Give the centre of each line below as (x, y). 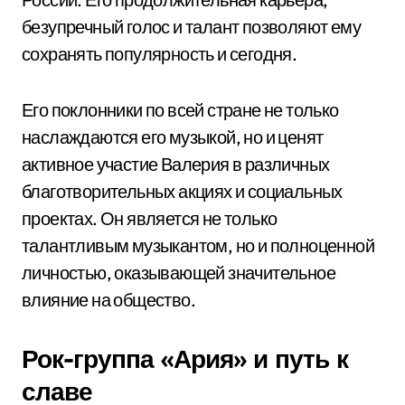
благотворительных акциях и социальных (182, 191)
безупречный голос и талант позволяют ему (191, 27)
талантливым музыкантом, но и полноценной (198, 245)
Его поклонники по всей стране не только (180, 110)
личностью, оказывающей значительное (179, 273)
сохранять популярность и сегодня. (160, 54)
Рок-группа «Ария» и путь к (185, 358)
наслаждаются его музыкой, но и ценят (173, 137)
